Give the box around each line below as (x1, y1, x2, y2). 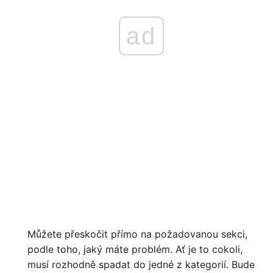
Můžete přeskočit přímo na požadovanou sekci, (27, 227, 247, 240)
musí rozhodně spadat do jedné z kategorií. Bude (27, 258, 255, 271)
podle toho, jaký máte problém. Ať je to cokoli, (27, 243, 243, 255)
